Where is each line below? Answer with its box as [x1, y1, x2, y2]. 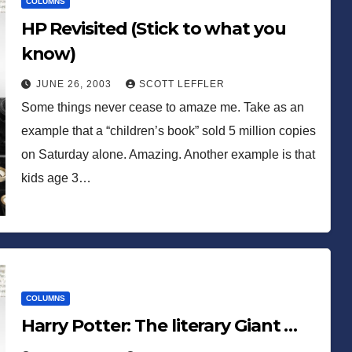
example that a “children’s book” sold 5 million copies [20, 123, 316, 137]
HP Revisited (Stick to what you [20, 17, 286, 39]
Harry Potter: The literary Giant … [20, 314, 298, 336]
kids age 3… [20, 170, 91, 185]
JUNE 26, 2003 [35, 78, 115, 90]
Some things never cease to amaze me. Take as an [20, 100, 304, 114]
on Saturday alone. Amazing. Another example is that [20, 147, 315, 161]
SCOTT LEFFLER [138, 78, 225, 90]
